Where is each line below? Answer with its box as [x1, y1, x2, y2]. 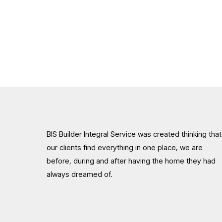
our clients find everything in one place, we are [47, 143, 203, 152]
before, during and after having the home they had [47, 156, 216, 166]
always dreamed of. [47, 169, 113, 179]
